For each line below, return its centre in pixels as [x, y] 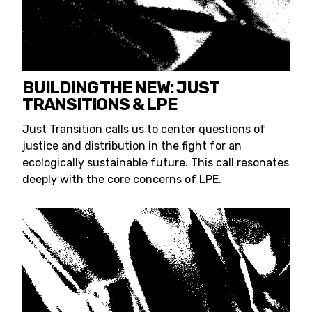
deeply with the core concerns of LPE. [122, 180]
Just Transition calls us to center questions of [144, 130]
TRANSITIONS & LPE [100, 105]
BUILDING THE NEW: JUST [120, 88]
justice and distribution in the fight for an [132, 146]
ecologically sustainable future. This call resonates [156, 163]
